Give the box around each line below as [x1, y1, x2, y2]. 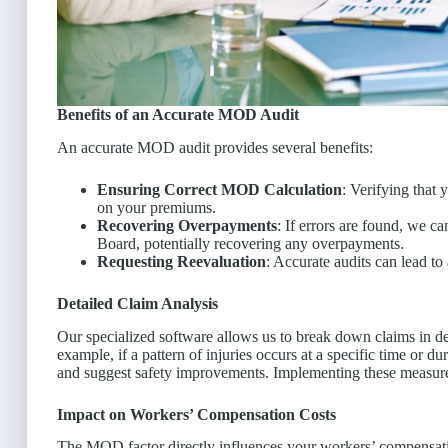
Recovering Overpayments [97, 216, 277, 234]
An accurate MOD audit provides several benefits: [57, 138, 373, 156]
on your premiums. [97, 198, 216, 216]
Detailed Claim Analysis [57, 294, 218, 312]
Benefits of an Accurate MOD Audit [57, 105, 299, 123]
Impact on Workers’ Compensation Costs [57, 405, 336, 423]
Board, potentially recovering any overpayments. [97, 234, 404, 252]
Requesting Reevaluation [97, 252, 266, 270]
